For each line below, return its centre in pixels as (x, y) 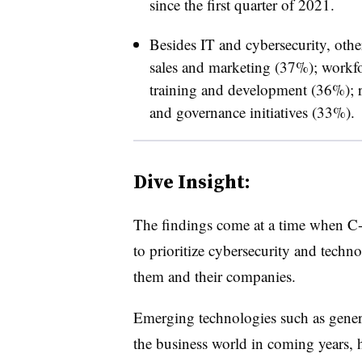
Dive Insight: (192, 181)
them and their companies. (214, 276)
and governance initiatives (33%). (252, 112)
